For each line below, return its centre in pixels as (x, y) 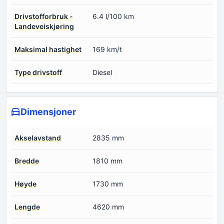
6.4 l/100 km (113, 16)
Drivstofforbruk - (44, 16)
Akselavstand (38, 138)
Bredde (27, 161)
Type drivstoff (38, 72)
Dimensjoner (48, 112)
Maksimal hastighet (48, 49)
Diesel (102, 72)
